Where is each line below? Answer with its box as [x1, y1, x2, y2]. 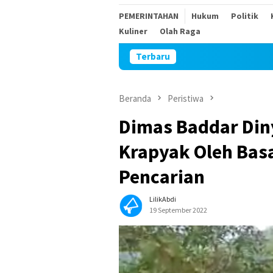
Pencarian [119, 165, 205, 190]
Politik [231, 10, 258, 21]
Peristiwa [168, 93, 204, 104]
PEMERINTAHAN [119, 10, 179, 21]
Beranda [119, 93, 151, 104]
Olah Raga [160, 26, 200, 37]
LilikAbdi [149, 194, 176, 204]
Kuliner [119, 26, 147, 37]
